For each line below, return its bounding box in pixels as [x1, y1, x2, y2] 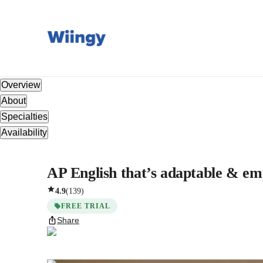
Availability [1, 127, 47, 137]
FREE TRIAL [61, 202, 110, 210]
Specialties [1, 112, 48, 122]
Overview [1, 80, 41, 90]
